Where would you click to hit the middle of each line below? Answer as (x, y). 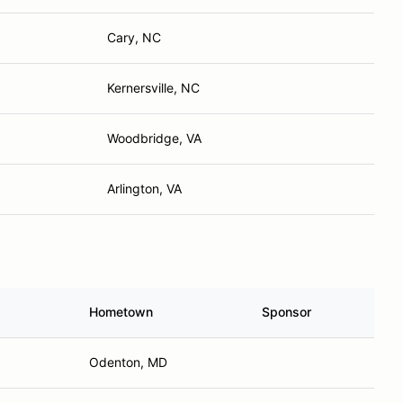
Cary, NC (134, 37)
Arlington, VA (144, 188)
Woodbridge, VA (154, 138)
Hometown (121, 312)
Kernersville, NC (153, 88)
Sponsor (287, 312)
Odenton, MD (128, 362)
